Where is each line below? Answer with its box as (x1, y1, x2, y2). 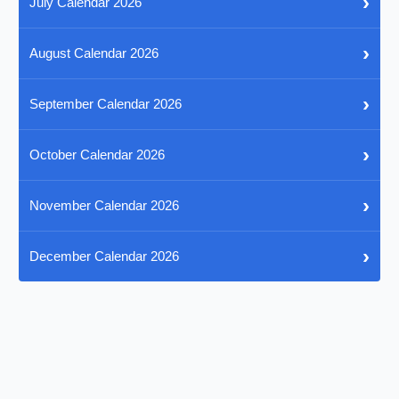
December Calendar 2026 (29, 248, 180, 265)
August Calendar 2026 (29, 45, 159, 61)
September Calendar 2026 (29, 96, 183, 112)
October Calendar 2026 (29, 147, 166, 163)
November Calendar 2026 (29, 198, 180, 214)
